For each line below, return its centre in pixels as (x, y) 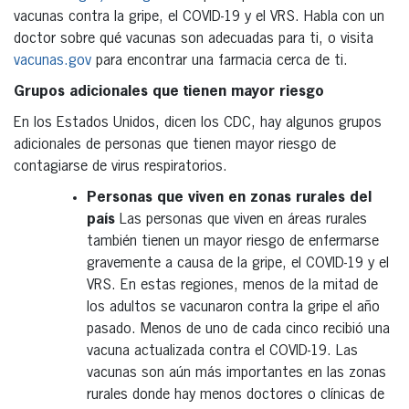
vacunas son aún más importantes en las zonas (236, 373)
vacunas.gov (52, 61)
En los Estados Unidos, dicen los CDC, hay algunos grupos (198, 123)
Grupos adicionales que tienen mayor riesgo (169, 92)
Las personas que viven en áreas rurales (241, 220)
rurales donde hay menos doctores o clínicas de (236, 395)
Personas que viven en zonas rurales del (229, 198)
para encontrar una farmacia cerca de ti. (220, 61)
